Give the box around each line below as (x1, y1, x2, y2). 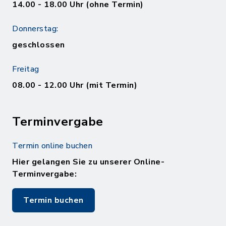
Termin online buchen (12, 140, 92, 151)
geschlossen (12, 39, 65, 50)
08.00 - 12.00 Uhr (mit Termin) (12, 80, 137, 91)
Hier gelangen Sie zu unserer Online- (12, 156, 164, 167)
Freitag (12, 64, 39, 75)
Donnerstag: (12, 23, 59, 34)
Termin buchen (23, 195, 84, 206)
